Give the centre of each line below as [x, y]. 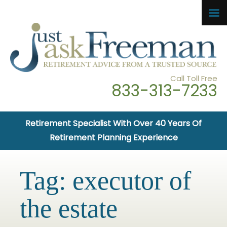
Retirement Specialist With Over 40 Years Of [113, 123]
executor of [132, 180]
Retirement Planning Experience [113, 137]
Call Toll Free [194, 78]
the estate [69, 208]
